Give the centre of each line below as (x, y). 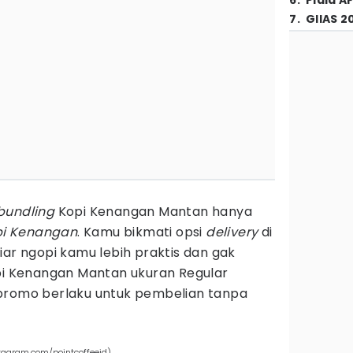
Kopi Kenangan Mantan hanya (155, 212)
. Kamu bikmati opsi (142, 232)
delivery (234, 232)
